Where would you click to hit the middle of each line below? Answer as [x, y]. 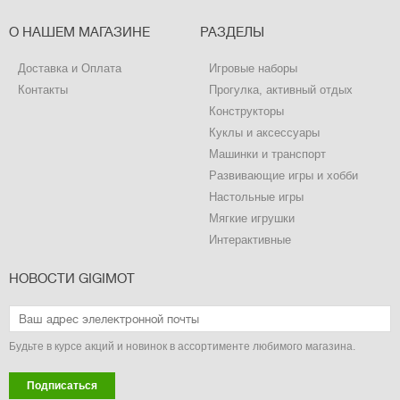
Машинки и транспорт [267, 154]
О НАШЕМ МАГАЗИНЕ [79, 33]
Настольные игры [256, 197]
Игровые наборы [253, 68]
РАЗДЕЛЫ [232, 33]
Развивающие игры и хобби [283, 175]
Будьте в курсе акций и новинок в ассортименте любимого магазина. [182, 346]
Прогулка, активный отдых [281, 90]
